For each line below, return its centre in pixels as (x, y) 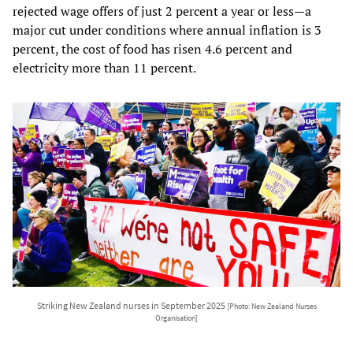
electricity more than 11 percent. (106, 67)
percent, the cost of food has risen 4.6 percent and (152, 48)
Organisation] (176, 318)
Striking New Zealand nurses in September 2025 (132, 305)
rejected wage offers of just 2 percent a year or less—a (162, 11)
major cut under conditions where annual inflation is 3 (167, 30)
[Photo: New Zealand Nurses (271, 306)
